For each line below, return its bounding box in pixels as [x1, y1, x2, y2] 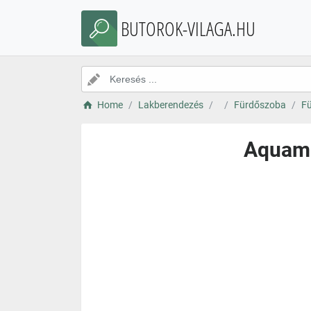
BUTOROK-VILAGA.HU [121, 15, 255, 42]
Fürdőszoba [233, 99, 286, 110]
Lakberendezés [137, 99, 203, 110]
